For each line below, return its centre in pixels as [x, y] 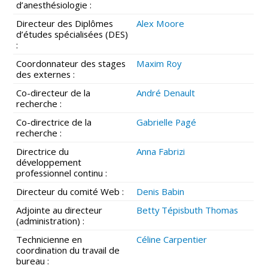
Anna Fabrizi [161, 151]
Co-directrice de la [54, 122]
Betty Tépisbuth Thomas [188, 210]
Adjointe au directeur [60, 210]
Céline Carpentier [172, 239]
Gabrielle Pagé [167, 122]
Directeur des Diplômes [65, 23]
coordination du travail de [68, 250]
